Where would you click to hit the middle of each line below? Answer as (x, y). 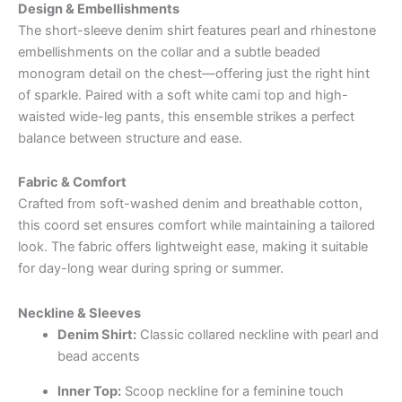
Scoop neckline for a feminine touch (232, 391)
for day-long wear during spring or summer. (151, 269)
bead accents (98, 357)
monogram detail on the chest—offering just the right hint (194, 73)
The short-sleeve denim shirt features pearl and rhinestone (197, 30)
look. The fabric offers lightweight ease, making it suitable (193, 247)
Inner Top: (89, 391)
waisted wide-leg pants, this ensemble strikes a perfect (186, 116)
